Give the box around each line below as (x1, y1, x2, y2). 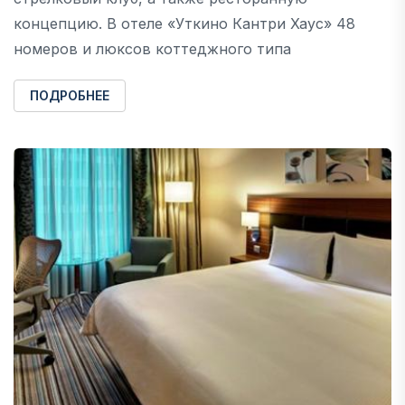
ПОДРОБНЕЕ (30, 87, 109, 103)
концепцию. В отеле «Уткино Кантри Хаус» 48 (14, 14, 355, 33)
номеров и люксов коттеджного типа (14, 39, 291, 58)
